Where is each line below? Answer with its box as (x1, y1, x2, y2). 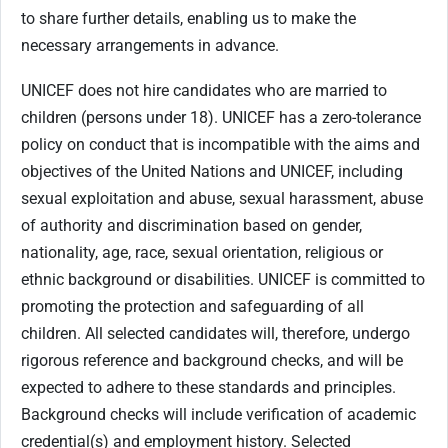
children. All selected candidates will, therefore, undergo (21, 324, 410, 343)
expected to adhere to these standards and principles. (21, 378, 396, 397)
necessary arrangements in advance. (21, 36, 279, 55)
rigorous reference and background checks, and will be (21, 351, 403, 370)
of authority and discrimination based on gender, (21, 216, 362, 235)
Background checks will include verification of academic (21, 405, 416, 424)
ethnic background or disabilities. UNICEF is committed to (21, 270, 425, 289)
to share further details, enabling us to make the (21, 9, 356, 28)
